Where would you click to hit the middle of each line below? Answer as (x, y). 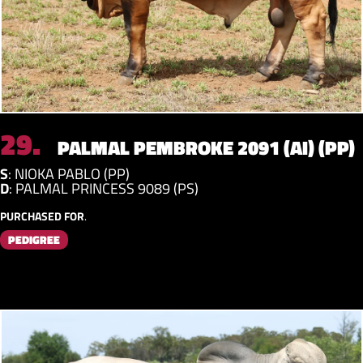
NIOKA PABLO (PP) (72, 173)
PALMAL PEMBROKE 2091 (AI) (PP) (204, 147)
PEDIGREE (34, 239)
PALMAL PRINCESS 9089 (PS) (107, 188)
